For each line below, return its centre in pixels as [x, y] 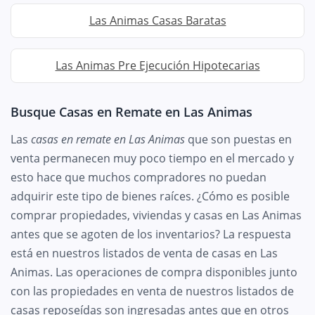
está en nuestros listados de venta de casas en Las [144, 253]
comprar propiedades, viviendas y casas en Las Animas [156, 215]
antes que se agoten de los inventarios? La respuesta [151, 234]
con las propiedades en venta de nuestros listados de [152, 291]
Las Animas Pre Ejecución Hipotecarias [157, 65]
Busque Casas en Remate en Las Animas [131, 111]
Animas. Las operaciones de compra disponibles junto [154, 272]
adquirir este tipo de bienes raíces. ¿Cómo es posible [150, 196]
